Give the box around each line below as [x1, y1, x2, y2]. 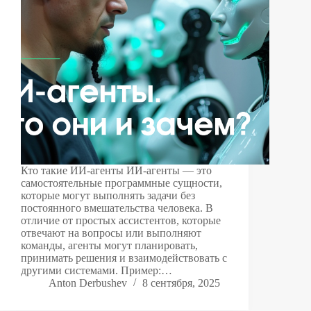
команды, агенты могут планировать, [21, 239, 198, 252]
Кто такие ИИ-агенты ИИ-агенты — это [21, 165, 212, 177]
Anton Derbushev [49, 277, 127, 289]
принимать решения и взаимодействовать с [21, 252, 227, 264]
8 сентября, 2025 [142, 277, 220, 289]
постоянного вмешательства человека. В [21, 202, 213, 215]
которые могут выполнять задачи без [21, 190, 195, 202]
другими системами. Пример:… [21, 264, 172, 277]
